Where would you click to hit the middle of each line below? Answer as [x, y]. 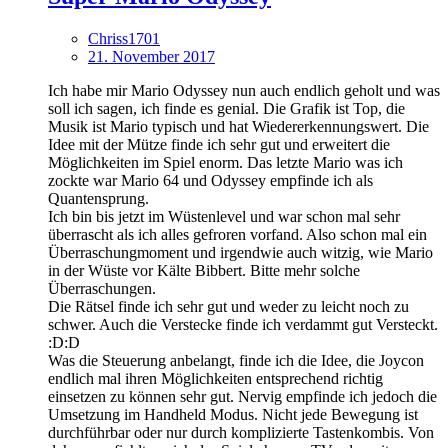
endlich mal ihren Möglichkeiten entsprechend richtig [215, 378]
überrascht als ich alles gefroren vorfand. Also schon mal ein [237, 234]
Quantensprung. [98, 198]
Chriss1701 [124, 38]
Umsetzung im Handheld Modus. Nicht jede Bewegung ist [233, 414]
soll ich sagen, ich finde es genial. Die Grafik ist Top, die [226, 108]
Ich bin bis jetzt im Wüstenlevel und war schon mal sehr [224, 216]
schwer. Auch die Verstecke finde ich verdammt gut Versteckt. [243, 324]
